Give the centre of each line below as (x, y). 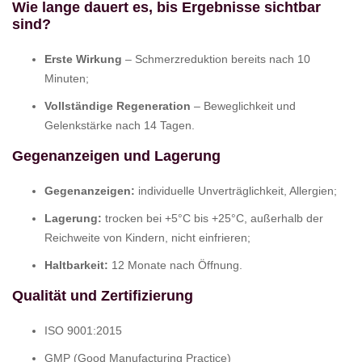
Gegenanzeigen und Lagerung (116, 156)
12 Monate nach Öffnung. (175, 265)
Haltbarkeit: (76, 265)
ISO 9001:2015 (83, 330)
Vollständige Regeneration (118, 105)
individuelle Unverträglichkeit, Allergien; (236, 190)
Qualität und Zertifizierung (103, 295)
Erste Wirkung (83, 59)
